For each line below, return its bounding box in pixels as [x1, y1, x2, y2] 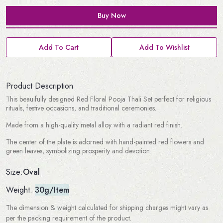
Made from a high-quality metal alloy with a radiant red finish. [6, 120, 182, 130]
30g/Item [35, 184, 69, 196]
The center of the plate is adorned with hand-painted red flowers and [6, 137, 204, 147]
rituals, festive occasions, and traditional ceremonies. [6, 103, 158, 113]
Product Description [6, 80, 73, 92]
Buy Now [97, 10, 126, 20]
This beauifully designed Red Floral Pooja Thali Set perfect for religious [6, 94, 211, 105]
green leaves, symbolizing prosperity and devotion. [6, 146, 151, 156]
